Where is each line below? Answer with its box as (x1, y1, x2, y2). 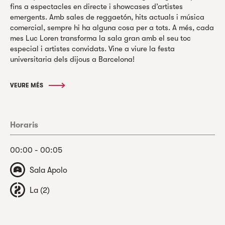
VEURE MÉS (10, 82, 45, 89)
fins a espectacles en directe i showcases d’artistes (10, 2, 183, 12)
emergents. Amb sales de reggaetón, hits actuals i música (10, 13, 204, 22)
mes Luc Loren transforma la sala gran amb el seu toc (10, 34, 191, 43)
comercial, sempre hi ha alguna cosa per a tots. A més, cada (10, 23, 214, 33)
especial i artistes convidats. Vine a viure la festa (10, 44, 175, 54)
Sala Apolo (30, 166, 67, 175)
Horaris (10, 121, 38, 130)
